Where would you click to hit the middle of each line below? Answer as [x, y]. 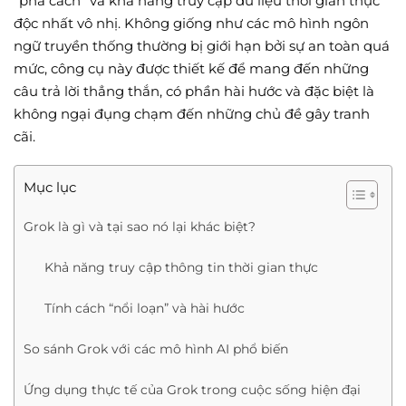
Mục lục [50, 188]
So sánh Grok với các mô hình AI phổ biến [156, 349]
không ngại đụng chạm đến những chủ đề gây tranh [192, 113]
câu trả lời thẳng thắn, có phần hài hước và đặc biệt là [194, 91]
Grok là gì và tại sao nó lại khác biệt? [140, 227]
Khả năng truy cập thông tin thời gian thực [181, 268]
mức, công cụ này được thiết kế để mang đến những [191, 68]
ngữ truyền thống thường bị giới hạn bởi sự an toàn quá [202, 45]
